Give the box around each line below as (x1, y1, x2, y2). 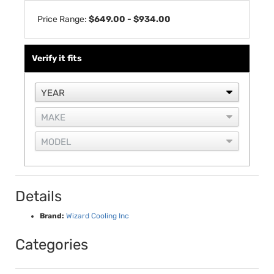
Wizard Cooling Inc (66, 212, 129, 220)
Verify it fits (32, 53, 82, 64)
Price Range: (37, 14, 89, 24)
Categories (15, 236, 88, 253)
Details (15, 188, 62, 205)
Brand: (40, 212, 64, 220)
